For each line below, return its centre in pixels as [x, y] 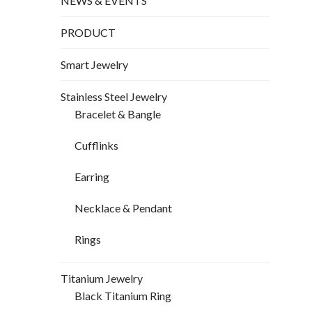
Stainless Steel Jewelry [114, 97]
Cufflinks [96, 146]
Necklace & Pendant [123, 208]
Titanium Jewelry [102, 279]
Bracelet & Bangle [118, 114]
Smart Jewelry [94, 65]
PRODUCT [88, 33]
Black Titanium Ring [123, 296]
